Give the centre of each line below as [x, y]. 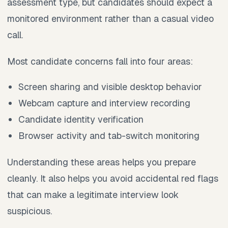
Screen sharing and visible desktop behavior [110, 87]
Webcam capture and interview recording [105, 103]
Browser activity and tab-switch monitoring [109, 136]
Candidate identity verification [81, 120]
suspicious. [30, 211]
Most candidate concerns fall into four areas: [100, 62]
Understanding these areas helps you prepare [102, 162]
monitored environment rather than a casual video [110, 19]
